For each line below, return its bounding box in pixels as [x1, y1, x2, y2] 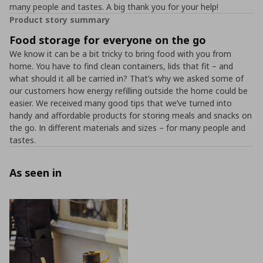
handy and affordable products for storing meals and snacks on [9, 110, 252, 121]
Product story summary [9, 14, 110, 25]
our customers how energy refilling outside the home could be [9, 85, 248, 96]
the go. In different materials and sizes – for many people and [9, 122, 245, 133]
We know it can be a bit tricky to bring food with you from [9, 48, 231, 59]
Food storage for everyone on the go [9, 33, 206, 47]
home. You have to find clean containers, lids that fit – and [9, 60, 233, 72]
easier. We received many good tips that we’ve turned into [9, 97, 232, 109]
